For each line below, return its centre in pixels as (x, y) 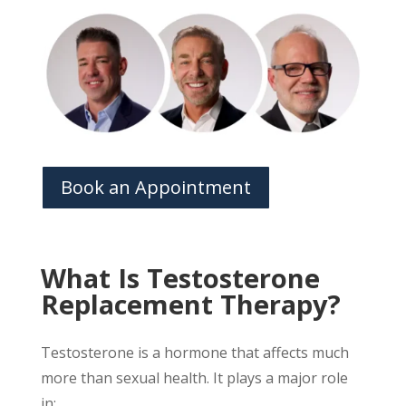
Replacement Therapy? (190, 304)
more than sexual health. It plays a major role (194, 378)
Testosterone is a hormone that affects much (194, 353)
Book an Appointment (155, 187)
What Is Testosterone (180, 278)
